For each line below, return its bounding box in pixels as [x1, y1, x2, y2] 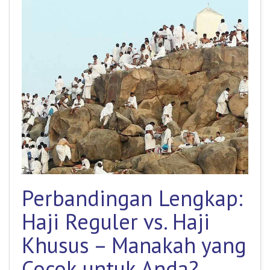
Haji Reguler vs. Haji [22, 207, 210, 236]
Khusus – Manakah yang [22, 230, 246, 259]
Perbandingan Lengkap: [22, 183, 243, 212]
